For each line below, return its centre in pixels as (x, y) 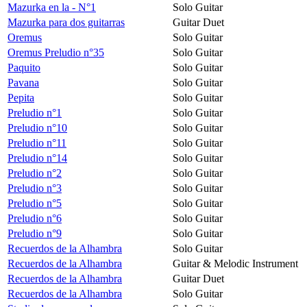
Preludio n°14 (37, 158)
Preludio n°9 (35, 233)
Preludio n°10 (37, 127)
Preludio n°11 (37, 143)
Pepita (21, 97)
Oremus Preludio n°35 (56, 52)
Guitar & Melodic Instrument (235, 263)
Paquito (24, 67)
